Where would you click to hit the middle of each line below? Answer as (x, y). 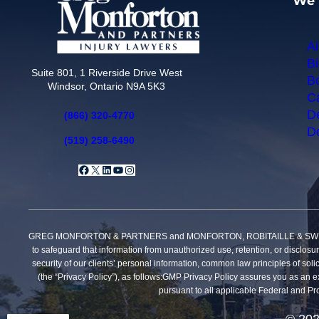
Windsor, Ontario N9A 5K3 (107, 86)
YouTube (134, 169)
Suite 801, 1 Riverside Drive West (106, 72)
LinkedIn (122, 169)
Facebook (103, 169)
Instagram (148, 169)
